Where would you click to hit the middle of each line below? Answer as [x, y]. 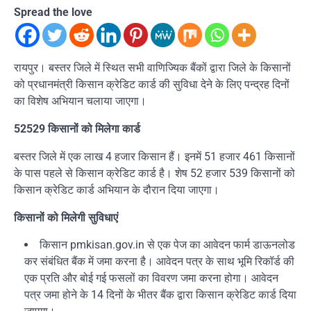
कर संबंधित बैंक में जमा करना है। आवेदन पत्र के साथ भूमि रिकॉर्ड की [159, 261]
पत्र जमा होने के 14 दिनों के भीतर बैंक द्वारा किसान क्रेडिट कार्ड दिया [160, 295]
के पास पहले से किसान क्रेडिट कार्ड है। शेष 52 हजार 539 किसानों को [154, 173]
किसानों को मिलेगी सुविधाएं [66, 218]
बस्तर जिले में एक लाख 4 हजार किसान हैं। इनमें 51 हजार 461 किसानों [154, 157]
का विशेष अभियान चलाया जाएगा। [80, 101]
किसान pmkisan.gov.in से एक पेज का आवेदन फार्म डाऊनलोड [167, 245]
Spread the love [53, 12]
